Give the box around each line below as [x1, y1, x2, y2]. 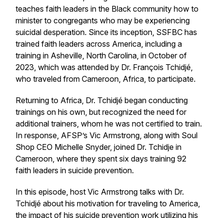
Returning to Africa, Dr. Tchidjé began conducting [16, 95, 188, 105]
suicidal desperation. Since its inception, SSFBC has [16, 27, 197, 37]
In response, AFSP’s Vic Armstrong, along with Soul [16, 130, 198, 140]
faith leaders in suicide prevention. [16, 165, 134, 175]
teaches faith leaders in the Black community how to [16, 4, 199, 14]
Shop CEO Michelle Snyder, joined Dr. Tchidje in [16, 142, 182, 152]
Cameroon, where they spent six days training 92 [16, 154, 186, 163]
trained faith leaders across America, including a [16, 39, 182, 49]
